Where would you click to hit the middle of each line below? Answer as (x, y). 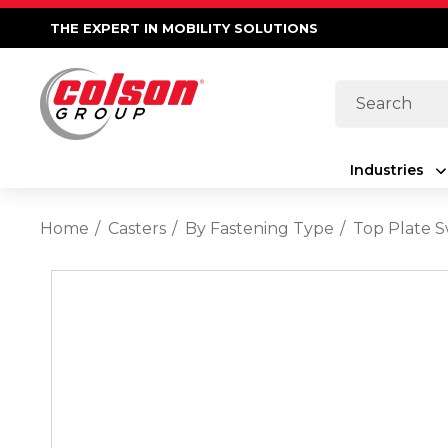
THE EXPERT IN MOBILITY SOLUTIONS (184, 28)
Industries (386, 170)
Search (362, 95)
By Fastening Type (259, 228)
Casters (137, 228)
